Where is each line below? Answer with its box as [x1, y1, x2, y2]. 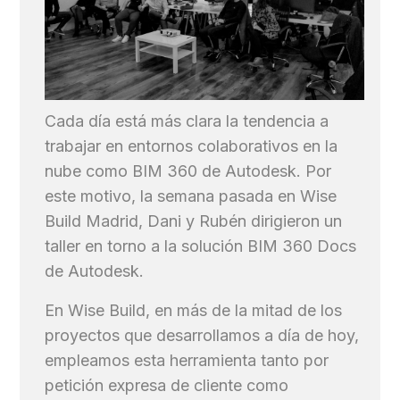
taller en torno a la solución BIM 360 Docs [45, 236, 357, 255]
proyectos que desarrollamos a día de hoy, [45, 325, 360, 345]
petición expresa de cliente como [45, 375, 289, 395]
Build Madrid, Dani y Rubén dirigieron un [45, 211, 343, 230]
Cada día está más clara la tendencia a [45, 111, 329, 130]
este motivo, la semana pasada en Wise [45, 186, 337, 205]
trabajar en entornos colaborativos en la [45, 136, 338, 155]
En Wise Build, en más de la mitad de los [45, 300, 343, 320]
